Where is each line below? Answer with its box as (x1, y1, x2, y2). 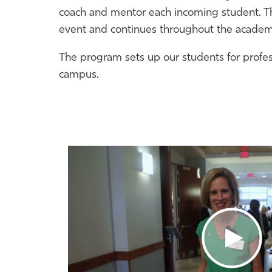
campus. (59, 69, 99, 81)
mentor (110, 7, 146, 19)
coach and (59, 7, 110, 19)
